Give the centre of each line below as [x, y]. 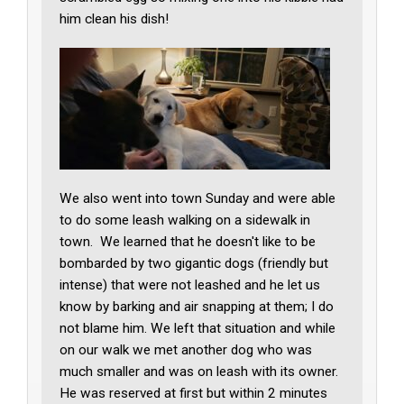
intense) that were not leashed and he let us [190, 285]
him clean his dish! [115, 18]
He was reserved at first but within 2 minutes [194, 393]
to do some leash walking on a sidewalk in [185, 220]
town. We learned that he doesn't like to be [188, 241]
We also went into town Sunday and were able [198, 198]
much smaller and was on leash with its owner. [199, 371]
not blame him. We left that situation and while [198, 328]
